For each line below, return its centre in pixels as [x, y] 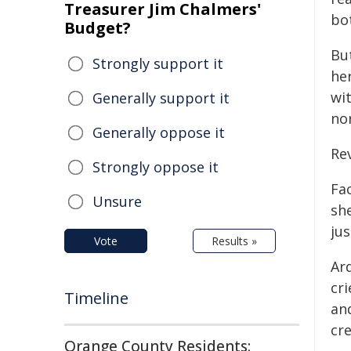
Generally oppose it [159, 132]
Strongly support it [158, 63]
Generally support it [161, 98]
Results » [234, 241]
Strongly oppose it [156, 167]
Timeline [96, 298]
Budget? [98, 28]
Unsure [117, 201]
